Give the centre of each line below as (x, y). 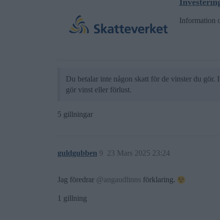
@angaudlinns (119, 179)
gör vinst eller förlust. (99, 89)
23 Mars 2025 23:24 (138, 153)
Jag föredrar (77, 179)
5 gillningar (75, 114)
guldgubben (77, 153)
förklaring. (159, 179)
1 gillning (72, 198)
